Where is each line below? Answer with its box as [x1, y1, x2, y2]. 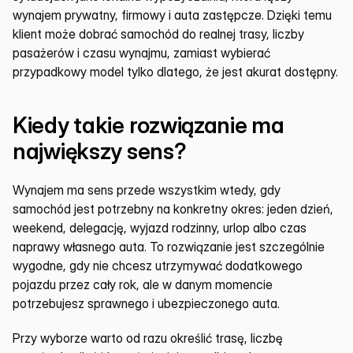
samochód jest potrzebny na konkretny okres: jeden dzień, [13, 201, 333, 217]
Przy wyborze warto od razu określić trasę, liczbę [13, 330, 283, 346]
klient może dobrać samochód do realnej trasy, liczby [13, 26, 304, 42]
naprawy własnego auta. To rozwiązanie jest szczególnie [13, 239, 325, 255]
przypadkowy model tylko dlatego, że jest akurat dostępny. [13, 64, 338, 80]
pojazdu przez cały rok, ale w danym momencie [13, 277, 273, 292]
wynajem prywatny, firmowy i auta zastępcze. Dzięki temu [13, 7, 332, 23]
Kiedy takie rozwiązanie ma [13, 112, 284, 139]
